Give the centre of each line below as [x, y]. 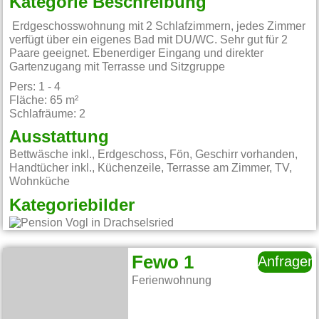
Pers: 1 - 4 [35, 87]
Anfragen [287, 262]
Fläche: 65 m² [44, 100]
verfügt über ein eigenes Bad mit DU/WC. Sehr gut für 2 [149, 40]
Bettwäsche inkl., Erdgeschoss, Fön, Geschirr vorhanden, [154, 155]
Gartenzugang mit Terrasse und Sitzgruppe [117, 67]
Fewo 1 [163, 263]
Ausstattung [59, 138]
